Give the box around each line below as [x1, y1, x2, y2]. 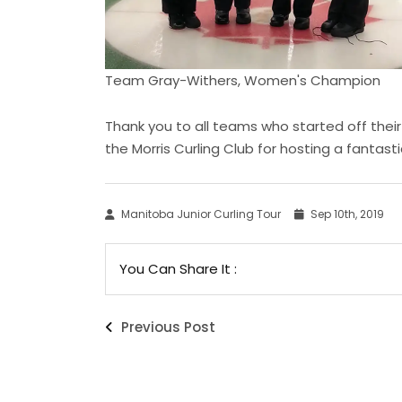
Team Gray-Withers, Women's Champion [105, 71, 380, 91]
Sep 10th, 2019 [308, 206, 384, 223]
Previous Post [118, 318, 215, 337]
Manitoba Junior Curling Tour [118, 206, 284, 223]
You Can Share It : [119, 259, 237, 279]
